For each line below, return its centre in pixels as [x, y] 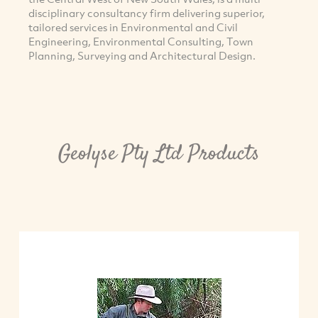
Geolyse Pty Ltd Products [159, 154]
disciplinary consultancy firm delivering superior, [147, 13]
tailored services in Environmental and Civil [133, 27]
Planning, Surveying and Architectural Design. [142, 56]
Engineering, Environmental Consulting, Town [141, 42]
